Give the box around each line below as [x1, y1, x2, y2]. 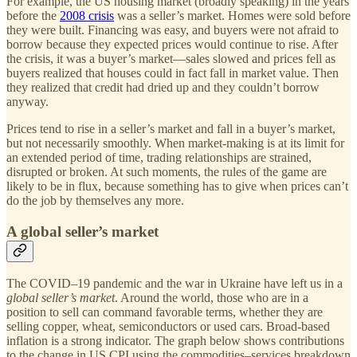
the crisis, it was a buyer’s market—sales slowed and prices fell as [6, 51, 335, 65]
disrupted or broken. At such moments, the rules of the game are [6, 164, 327, 178]
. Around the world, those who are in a [115, 291, 308, 305]
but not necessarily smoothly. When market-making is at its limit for [6, 135, 344, 150]
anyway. [6, 94, 49, 108]
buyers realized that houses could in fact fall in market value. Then [6, 65, 339, 80]
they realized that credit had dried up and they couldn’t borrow [6, 80, 320, 94]
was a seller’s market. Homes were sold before [114, 8, 351, 22]
